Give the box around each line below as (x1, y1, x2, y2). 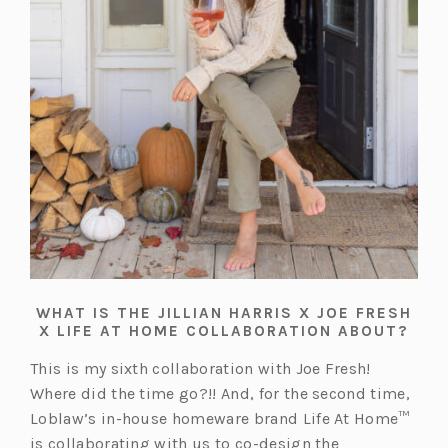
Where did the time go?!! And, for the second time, (30, 384, 411, 404)
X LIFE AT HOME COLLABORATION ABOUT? (39, 322, 409, 341)
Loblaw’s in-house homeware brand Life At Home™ (30, 409, 410, 429)
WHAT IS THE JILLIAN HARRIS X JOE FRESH (36, 304, 412, 323)
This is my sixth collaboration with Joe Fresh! (30, 359, 371, 379)
